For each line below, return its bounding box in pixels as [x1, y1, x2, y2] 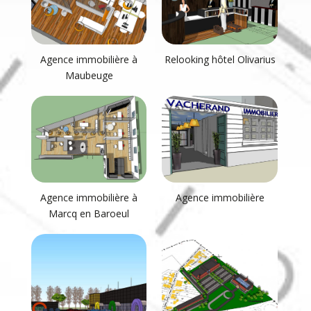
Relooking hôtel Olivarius [164, 53, 276, 67]
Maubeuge [65, 69, 113, 83]
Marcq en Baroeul [49, 207, 130, 221]
